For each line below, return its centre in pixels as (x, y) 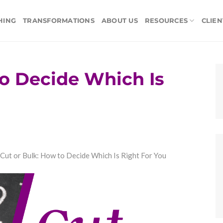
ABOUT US (119, 20)
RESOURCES (166, 20)
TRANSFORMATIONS (59, 20)
